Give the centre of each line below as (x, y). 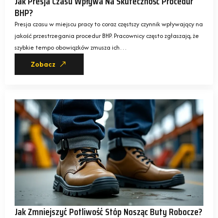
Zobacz (43, 64)
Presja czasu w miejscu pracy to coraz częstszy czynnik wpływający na (109, 24)
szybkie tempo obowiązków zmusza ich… (71, 48)
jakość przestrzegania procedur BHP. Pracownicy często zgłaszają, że (107, 36)
